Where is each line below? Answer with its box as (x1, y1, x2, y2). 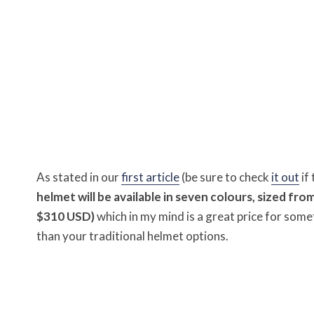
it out (271, 169, 299, 184)
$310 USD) (36, 208, 95, 224)
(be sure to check (179, 169, 271, 184)
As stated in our (36, 169, 121, 184)
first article (121, 169, 179, 184)
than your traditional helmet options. (36, 228, 228, 243)
